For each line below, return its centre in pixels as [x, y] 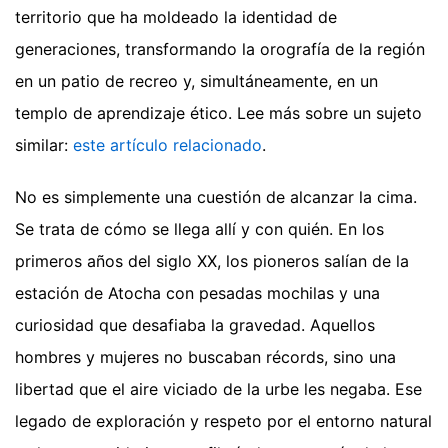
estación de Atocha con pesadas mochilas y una [197, 293]
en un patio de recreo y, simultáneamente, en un [196, 81]
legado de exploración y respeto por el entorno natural [223, 421]
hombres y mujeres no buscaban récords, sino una [205, 357]
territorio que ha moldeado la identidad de [176, 17]
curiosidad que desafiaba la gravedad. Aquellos [195, 325]
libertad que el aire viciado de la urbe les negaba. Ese [218, 389]
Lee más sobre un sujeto [329, 113]
